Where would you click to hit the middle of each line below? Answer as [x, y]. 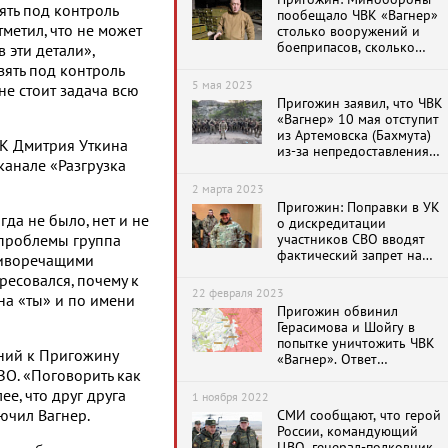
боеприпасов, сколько [346, 47]
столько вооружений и [348, 31]
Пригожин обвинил [337, 311]
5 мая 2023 [222, 85]
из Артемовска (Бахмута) [354, 135]
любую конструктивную [351, 271]
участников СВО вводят [351, 239]
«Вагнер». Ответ [327, 359]
